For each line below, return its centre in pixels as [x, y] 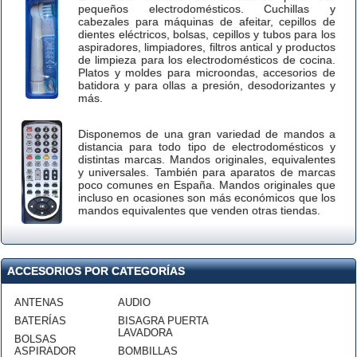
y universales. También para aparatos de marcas [207, 172]
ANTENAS [39, 302]
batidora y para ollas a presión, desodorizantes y [207, 85]
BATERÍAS [40, 321]
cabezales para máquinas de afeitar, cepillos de [207, 22]
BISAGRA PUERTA [163, 321]
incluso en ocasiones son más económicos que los [207, 198]
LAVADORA [145, 333]
